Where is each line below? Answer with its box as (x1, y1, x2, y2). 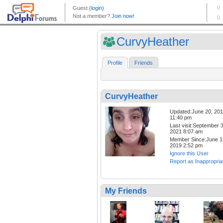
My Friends (105, 187, 147, 196)
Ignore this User (170, 150, 209, 157)
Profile (108, 60, 122, 66)
